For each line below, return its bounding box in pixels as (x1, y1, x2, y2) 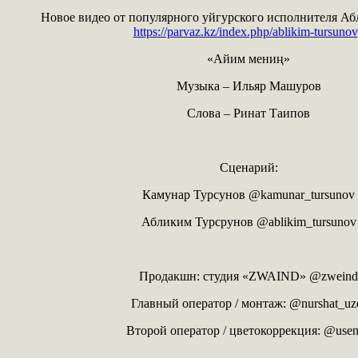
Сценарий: (219, 160, 278, 174)
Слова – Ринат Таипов (187, 105, 310, 120)
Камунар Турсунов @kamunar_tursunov (142, 187, 355, 201)
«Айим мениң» (207, 51, 290, 66)
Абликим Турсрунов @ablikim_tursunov (141, 214, 356, 229)
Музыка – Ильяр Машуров (176, 78, 321, 93)
